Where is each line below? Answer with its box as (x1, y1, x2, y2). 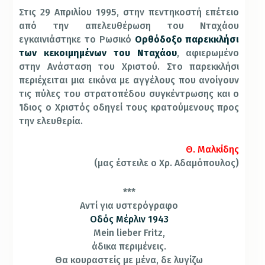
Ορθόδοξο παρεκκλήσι (134, 33, 240, 45)
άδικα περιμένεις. (92, 240, 167, 252)
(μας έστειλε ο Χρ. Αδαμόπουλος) (94, 157, 240, 169)
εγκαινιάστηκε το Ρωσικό (19, 33, 135, 45)
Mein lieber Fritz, (93, 227, 165, 238)
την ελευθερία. (19, 115, 83, 127)
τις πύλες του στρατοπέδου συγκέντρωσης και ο (19, 88, 240, 99)
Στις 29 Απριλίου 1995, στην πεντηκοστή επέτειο (19, 6, 240, 18)
